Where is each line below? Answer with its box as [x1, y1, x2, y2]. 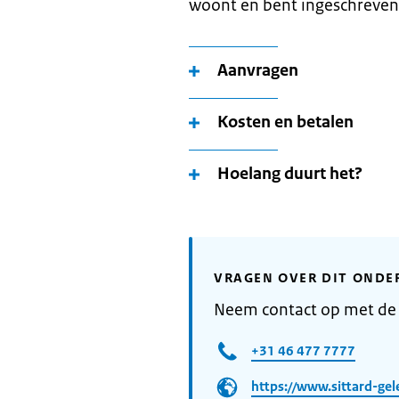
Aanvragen [217, 60, 298, 81]
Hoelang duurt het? [217, 163, 362, 184]
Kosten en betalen [217, 111, 354, 133]
